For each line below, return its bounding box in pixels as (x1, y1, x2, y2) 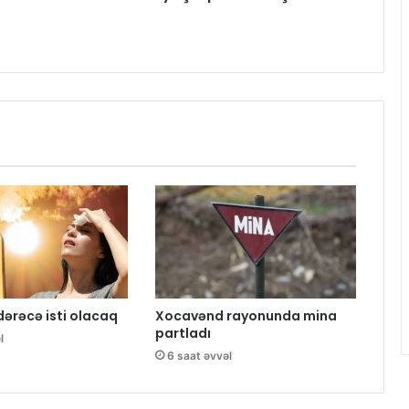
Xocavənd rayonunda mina (154, 307, 337, 326)
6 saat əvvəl (166, 349, 232, 363)
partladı (154, 324, 211, 343)
